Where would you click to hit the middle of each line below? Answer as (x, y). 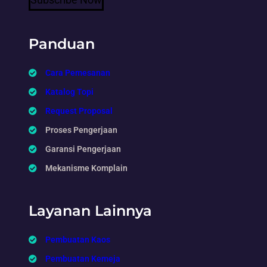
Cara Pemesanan (78, 72)
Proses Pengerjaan (81, 130)
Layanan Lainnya (90, 210)
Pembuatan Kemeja (83, 258)
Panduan (62, 44)
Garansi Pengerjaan (83, 149)
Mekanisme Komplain (86, 168)
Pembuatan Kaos (78, 239)
